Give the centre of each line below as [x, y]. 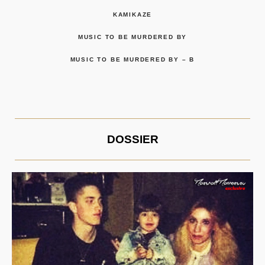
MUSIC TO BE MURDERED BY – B [132, 59]
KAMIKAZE [132, 14]
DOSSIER [132, 139]
